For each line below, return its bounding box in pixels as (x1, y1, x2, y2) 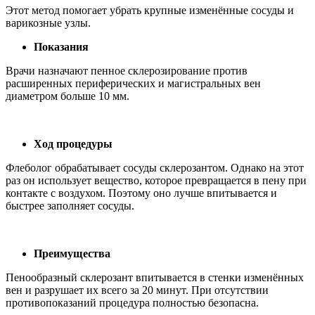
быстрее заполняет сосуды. (6, 199, 134, 212)
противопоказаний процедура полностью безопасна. (6, 296, 259, 309)
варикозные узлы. (6, 16, 91, 29)
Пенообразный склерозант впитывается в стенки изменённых (6, 271, 304, 283)
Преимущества (34, 247, 110, 259)
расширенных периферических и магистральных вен (6, 77, 261, 89)
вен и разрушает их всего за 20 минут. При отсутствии (6, 283, 269, 296)
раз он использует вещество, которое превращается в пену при (6, 174, 307, 186)
